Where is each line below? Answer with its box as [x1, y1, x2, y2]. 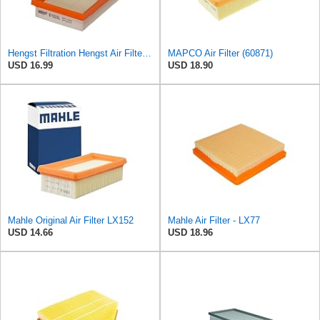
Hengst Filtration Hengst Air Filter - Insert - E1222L [142, 48, 151, 59]
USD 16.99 [8, 60, 53, 71]
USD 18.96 [168, 227, 213, 239]
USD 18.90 [168, 60, 213, 71]
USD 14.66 [8, 227, 53, 239]
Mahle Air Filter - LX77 [168, 215, 260, 226]
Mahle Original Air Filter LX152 [8, 215, 134, 226]
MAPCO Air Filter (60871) [168, 48, 273, 59]
